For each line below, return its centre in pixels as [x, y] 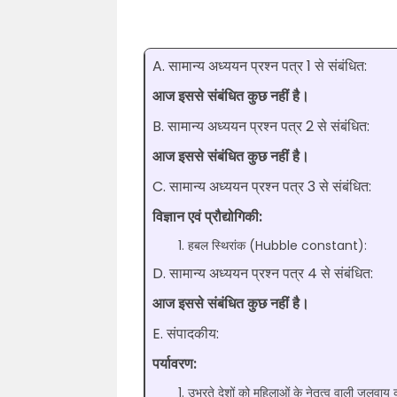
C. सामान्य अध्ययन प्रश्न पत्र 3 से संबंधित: [262, 187]
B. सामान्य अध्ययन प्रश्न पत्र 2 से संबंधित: [261, 126]
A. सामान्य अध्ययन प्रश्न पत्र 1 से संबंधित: [260, 66]
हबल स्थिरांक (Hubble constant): [277, 245]
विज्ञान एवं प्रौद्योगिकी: [207, 217]
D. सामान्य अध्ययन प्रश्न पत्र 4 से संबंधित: [263, 273]
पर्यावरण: [175, 364]
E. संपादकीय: [186, 334]
